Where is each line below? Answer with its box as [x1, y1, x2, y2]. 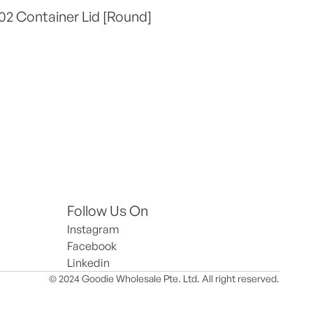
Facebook [67, 239, 117, 253]
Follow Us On [67, 202, 148, 219]
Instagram [67, 222, 119, 236]
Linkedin [67, 256, 110, 270]
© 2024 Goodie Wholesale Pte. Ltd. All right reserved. [49, 272, 279, 284]
